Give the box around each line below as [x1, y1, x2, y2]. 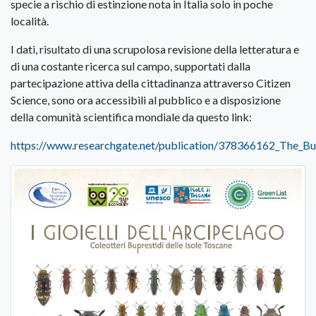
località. [11, 14, 49, 28]
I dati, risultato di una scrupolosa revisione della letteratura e [11, 42, 299, 56]
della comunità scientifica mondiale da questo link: [11, 110, 252, 124]
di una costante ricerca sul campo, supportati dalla [11, 59, 250, 73]
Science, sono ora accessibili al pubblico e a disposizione [11, 93, 281, 107]
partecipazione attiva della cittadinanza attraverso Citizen [11, 76, 291, 90]
